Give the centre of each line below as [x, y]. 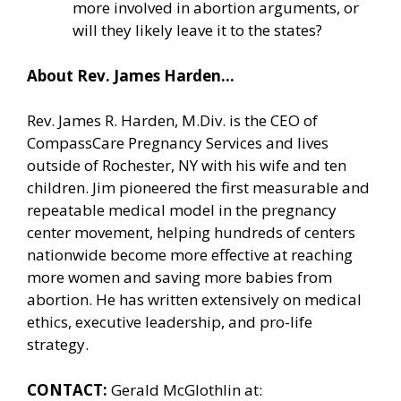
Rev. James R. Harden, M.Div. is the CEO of [172, 121]
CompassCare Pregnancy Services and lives [178, 143]
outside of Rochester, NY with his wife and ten [187, 166]
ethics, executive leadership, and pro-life [170, 322]
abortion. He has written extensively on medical [194, 300]
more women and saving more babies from [179, 277]
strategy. [58, 345]
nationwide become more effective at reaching [190, 255]
